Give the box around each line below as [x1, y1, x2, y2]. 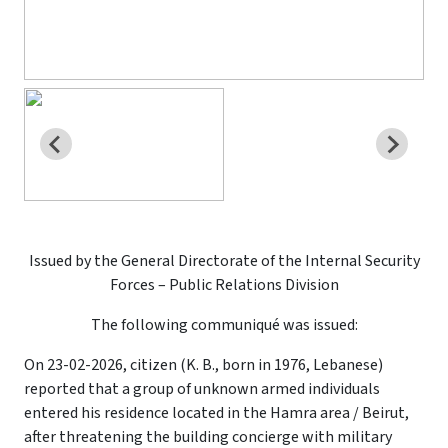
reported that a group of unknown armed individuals [24, 377, 380, 400]
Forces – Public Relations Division [109, 273, 339, 296]
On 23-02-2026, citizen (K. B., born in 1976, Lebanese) [24, 353, 383, 376]
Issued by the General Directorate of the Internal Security [28, 249, 420, 272]
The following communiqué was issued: [90, 313, 358, 336]
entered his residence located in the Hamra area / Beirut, [24, 401, 409, 424]
